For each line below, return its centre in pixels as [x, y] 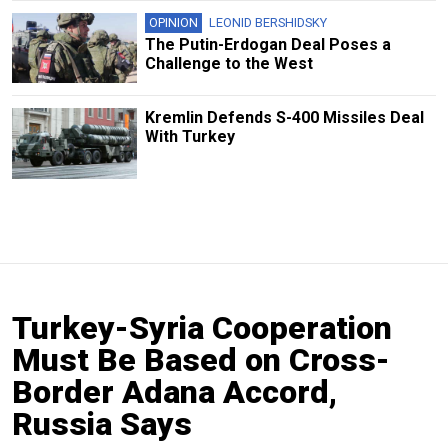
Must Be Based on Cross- [201, 359]
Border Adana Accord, [174, 391]
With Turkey [189, 137]
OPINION [173, 23]
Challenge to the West [228, 64]
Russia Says [102, 423]
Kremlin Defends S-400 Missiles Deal [284, 118]
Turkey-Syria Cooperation [202, 327]
